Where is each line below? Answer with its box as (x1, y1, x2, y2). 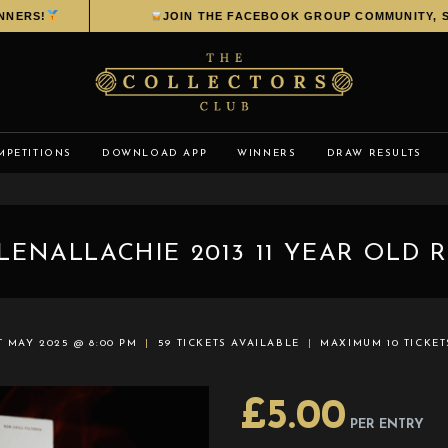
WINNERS (237, 147, 297, 159)
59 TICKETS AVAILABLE (157, 337, 305, 349)
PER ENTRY (350, 417, 424, 431)
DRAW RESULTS (326, 147, 422, 159)
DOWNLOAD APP (102, 147, 208, 159)
